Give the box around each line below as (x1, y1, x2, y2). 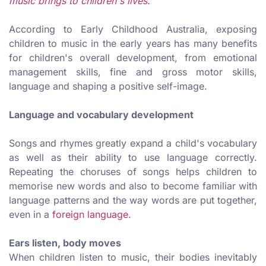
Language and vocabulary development (9, 109, 194, 121)
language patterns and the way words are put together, (9, 194, 257, 207)
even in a (9, 208, 52, 221)
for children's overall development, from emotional (9, 52, 257, 64)
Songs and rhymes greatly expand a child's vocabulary (9, 137, 257, 150)
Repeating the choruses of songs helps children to (9, 166, 257, 178)
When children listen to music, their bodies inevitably (9, 251, 257, 264)
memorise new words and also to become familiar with (9, 180, 257, 192)
